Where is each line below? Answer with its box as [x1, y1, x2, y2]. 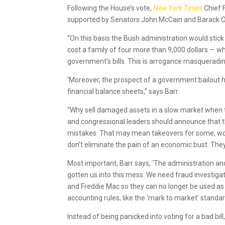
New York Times [153, 4, 204, 12]
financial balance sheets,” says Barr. [67, 87, 180, 95]
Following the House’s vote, [67, 4, 154, 12]
